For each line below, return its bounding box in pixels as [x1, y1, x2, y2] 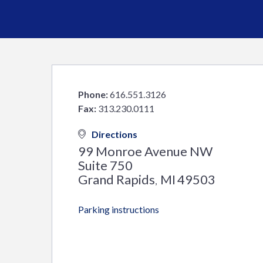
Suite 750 [78, 157, 133, 173]
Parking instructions [78, 204, 159, 215]
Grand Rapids [78, 171, 155, 187]
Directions [92, 129, 137, 140]
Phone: [78, 89, 108, 100]
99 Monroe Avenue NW [78, 143, 213, 159]
